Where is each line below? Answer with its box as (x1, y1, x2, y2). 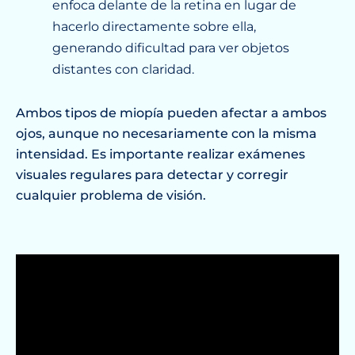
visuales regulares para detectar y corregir (15, 167, 288, 183)
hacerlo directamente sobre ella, (52, 19, 257, 35)
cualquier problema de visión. (15, 188, 206, 204)
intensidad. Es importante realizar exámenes (15, 147, 305, 162)
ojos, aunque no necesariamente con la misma (15, 126, 317, 142)
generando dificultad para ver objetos (52, 40, 290, 56)
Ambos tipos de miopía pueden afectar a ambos (15, 105, 326, 121)
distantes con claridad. (52, 62, 195, 78)
